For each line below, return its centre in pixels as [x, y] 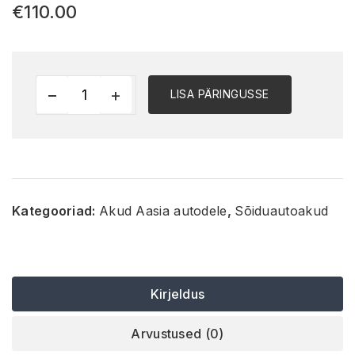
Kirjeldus [177, 294]
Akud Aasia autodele [163, 210]
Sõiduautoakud [282, 210]
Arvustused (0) [177, 333]
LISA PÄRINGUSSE [220, 94]
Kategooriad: [55, 210]
